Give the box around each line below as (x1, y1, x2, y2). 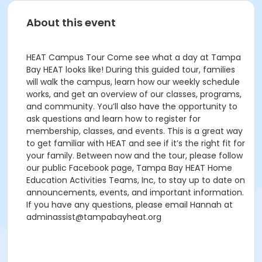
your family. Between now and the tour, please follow (26, 150, 243, 161)
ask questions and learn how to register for (26, 113, 201, 125)
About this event (26, 15, 116, 30)
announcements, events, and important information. (26, 187, 244, 198)
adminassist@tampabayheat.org (26, 211, 161, 223)
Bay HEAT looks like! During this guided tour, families (26, 64, 235, 75)
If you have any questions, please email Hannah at (26, 199, 233, 211)
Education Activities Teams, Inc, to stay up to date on (26, 174, 245, 186)
